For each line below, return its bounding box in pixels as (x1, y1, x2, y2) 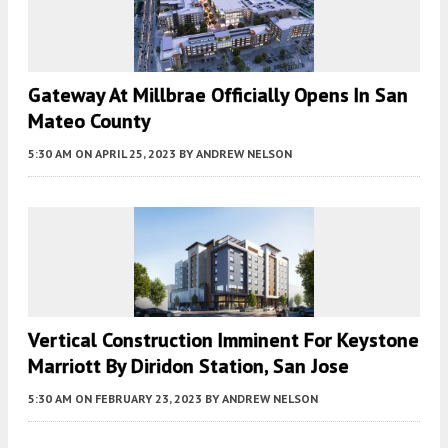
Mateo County (28, 108, 151, 135)
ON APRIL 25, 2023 (75, 146, 176, 162)
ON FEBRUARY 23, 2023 (75, 391, 202, 407)
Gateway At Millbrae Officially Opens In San (28, 82, 408, 109)
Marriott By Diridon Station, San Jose (28, 353, 349, 380)
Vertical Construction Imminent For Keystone (28, 327, 419, 354)
